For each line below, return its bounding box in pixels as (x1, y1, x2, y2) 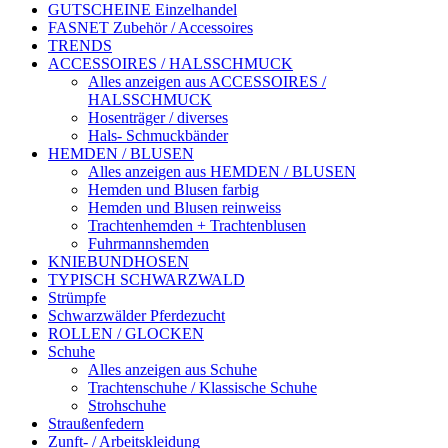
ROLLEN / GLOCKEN (48, 325, 204, 343)
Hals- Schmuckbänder (88, 127, 228, 145)
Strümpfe (48, 289, 106, 307)
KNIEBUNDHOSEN (48, 253, 189, 271)
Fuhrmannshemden (88, 235, 209, 253)
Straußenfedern (48, 415, 144, 433)
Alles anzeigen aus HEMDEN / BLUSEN (88, 163, 356, 181)
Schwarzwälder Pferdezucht (48, 307, 225, 325)
